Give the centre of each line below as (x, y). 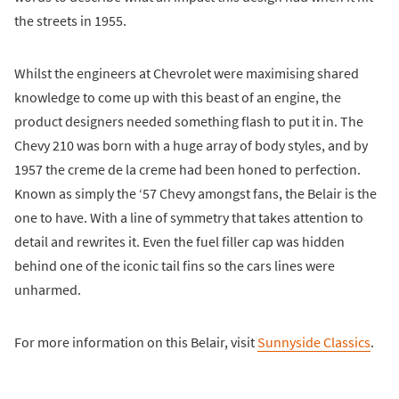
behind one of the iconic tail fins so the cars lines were (175, 265)
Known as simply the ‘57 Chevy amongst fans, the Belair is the (195, 193)
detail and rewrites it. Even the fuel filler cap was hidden (179, 241)
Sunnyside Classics (314, 342)
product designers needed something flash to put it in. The (189, 121)
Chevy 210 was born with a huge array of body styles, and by (191, 145)
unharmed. (48, 289)
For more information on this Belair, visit (136, 342)
